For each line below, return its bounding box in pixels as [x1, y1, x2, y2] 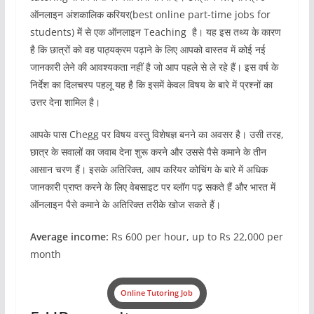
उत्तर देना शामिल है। [29, 95, 100, 109]
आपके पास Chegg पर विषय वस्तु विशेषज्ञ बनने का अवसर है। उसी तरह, [29, 127, 284, 141]
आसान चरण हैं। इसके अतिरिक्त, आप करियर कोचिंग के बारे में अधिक [29, 162, 268, 176]
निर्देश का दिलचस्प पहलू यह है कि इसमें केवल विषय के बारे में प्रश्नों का [29, 77, 273, 91]
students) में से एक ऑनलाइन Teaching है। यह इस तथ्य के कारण [29, 25, 281, 39]
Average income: [29, 229, 109, 243]
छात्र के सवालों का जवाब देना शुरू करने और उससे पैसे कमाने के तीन [29, 144, 266, 158]
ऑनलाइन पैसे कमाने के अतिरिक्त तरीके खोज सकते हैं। [29, 197, 221, 211]
